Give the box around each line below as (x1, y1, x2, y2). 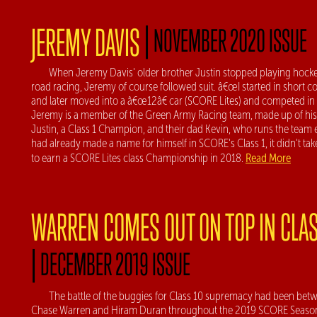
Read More (246, 150, 291, 165)
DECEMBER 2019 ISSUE (40, 246, 190, 282)
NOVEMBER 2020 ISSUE (154, 22, 307, 58)
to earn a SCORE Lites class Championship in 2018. (31, 151, 246, 165)
